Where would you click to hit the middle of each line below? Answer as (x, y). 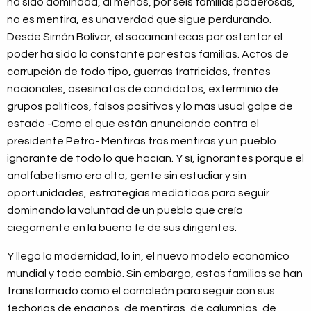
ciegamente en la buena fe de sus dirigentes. (122, 228)
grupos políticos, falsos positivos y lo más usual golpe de (150, 107)
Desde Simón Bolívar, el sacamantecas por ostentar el (145, 37)
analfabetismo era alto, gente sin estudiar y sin (127, 176)
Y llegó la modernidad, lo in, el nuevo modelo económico (148, 257)
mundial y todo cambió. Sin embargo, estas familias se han (155, 274)
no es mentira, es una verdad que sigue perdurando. (139, 20)
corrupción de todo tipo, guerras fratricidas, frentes (139, 72)
